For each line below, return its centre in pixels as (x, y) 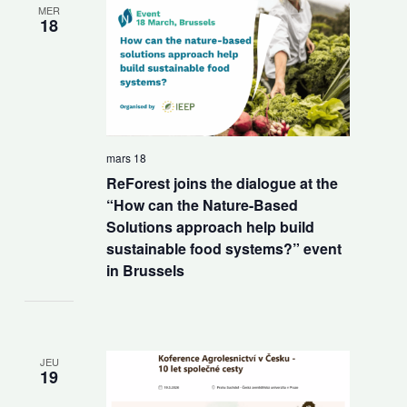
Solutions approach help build (210, 227)
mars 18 (126, 158)
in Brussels (145, 271)
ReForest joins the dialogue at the (222, 184)
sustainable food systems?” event (223, 249)
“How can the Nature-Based (202, 205)
